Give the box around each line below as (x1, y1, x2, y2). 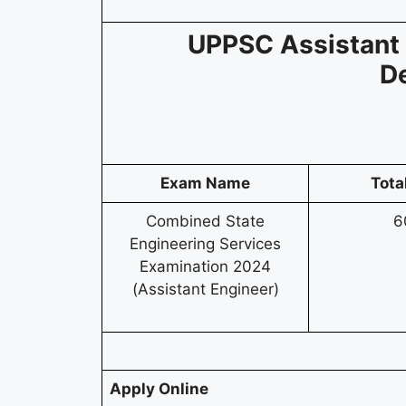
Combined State (146, 212, 265, 231)
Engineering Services (130, 235, 281, 254)
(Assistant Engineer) (131, 280, 279, 299)
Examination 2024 (140, 257, 271, 276)
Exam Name (160, 174, 250, 193)
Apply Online (110, 380, 208, 399)
